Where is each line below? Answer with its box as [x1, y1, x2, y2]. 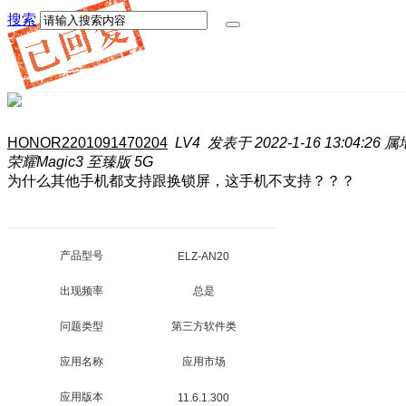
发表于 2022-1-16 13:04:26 [208, 135, 381, 150]
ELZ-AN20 [178, 249, 230, 263]
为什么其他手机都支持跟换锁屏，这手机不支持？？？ [7, 173, 355, 188]
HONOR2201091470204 [7, 135, 168, 150]
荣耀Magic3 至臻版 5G [7, 154, 153, 169]
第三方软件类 [170, 320, 237, 333]
